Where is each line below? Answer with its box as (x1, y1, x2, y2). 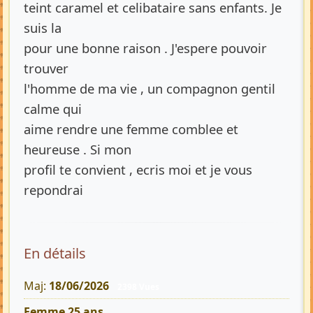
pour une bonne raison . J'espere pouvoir (24, 38, 267, 57)
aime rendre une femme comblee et (24, 119, 238, 138)
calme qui (24, 99, 82, 117)
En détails (24, 243, 86, 263)
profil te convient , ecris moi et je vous (24, 160, 252, 178)
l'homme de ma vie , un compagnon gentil (24, 79, 275, 97)
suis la (24, 18, 61, 36)
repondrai (24, 180, 83, 198)
